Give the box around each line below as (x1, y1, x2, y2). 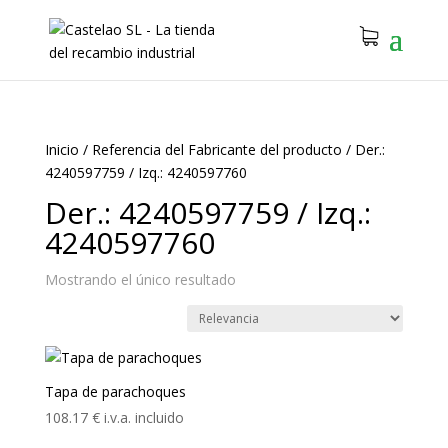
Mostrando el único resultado (44, 270, 236, 289)
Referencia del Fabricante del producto (91, 140, 342, 159)
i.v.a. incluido (103, 408, 184, 427)
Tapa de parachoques (44, 382, 186, 401)
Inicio (44, 140, 79, 159)
